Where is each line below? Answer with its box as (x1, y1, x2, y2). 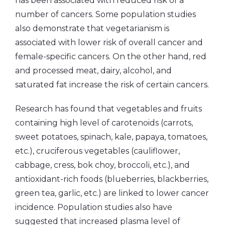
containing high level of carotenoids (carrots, (15, 118, 193, 128)
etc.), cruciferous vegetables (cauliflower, (15, 146, 180, 156)
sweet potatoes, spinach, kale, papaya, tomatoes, (15, 132, 207, 142)
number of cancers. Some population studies (15, 9, 196, 19)
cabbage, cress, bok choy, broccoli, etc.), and (15, 160, 190, 170)
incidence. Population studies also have (15, 202, 172, 212)
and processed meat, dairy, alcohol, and (15, 65, 172, 75)
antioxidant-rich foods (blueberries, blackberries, (15, 174, 208, 184)
